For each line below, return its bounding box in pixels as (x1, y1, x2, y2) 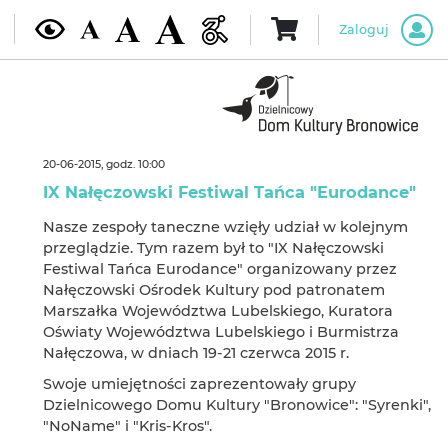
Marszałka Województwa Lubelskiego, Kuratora (42, 302, 393, 320)
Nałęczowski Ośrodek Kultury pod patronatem (42, 281, 385, 299)
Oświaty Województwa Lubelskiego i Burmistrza (42, 323, 399, 341)
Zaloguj (338, 21, 389, 37)
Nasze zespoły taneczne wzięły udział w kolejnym (42, 218, 408, 236)
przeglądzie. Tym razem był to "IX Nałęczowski (42, 239, 384, 257)
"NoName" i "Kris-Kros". (42, 417, 212, 435)
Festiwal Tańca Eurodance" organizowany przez (42, 260, 397, 278)
